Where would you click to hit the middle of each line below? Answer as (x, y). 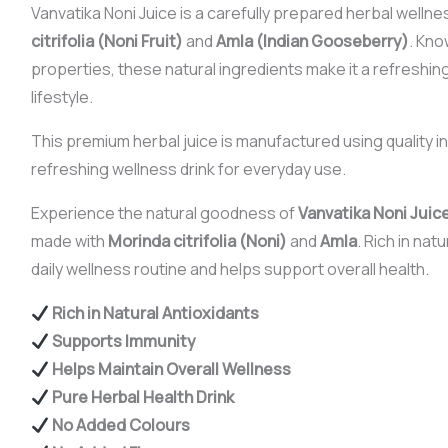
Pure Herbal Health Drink (141, 397)
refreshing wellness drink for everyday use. (188, 169)
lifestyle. (61, 97)
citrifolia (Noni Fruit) (106, 41)
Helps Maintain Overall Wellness (169, 369)
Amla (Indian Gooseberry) (312, 41)
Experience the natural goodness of (164, 213)
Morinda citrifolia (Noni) (197, 241)
